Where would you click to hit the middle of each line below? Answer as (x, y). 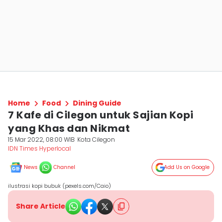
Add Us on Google (187, 167)
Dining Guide (97, 103)
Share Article (41, 206)
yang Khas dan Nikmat (69, 128)
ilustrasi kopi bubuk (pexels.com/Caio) (59, 186)
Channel (64, 167)
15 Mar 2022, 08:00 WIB (41, 139)
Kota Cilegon (96, 139)
